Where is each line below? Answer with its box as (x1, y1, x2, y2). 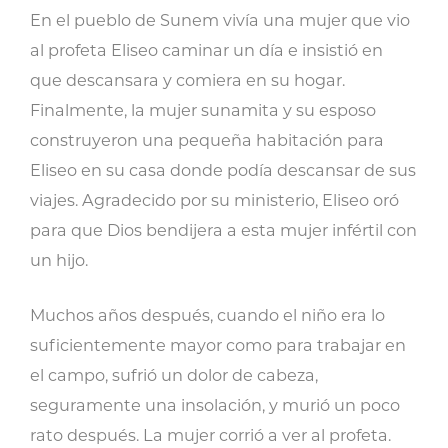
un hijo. (30, 250, 88, 270)
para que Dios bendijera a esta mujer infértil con (30, 220, 417, 240)
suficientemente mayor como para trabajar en (30, 335, 406, 355)
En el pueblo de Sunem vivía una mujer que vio (30, 10, 410, 30)
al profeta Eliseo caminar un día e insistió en (30, 40, 383, 60)
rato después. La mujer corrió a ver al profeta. (30, 425, 391, 445)
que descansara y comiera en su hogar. (30, 70, 345, 90)
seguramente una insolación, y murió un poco (30, 395, 400, 415)
